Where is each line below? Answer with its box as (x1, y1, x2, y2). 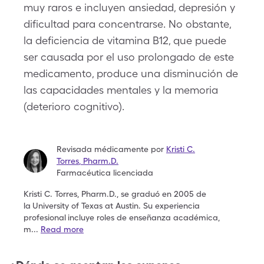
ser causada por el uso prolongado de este (24, 51, 234, 63)
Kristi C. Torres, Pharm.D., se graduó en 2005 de (24, 189, 206, 199)
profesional (24, 213, 66, 222)
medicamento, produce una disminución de (24, 67, 238, 80)
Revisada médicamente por (57, 144, 164, 154)
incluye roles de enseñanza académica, (68, 213, 220, 222)
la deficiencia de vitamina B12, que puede (24, 34, 226, 47)
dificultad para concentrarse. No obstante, (24, 18, 231, 30)
